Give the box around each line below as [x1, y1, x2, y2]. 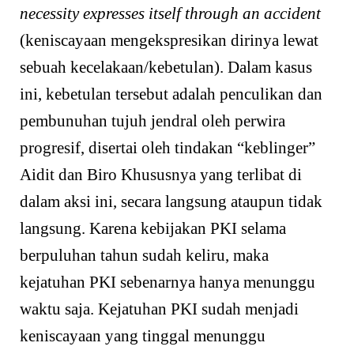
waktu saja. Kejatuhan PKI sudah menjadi [20, 299, 299, 318]
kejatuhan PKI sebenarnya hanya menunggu [20, 272, 315, 292]
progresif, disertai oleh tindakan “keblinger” [20, 137, 315, 157]
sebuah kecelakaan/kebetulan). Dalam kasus [20, 57, 312, 77]
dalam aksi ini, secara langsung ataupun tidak [20, 191, 322, 211]
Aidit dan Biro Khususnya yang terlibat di [20, 164, 302, 184]
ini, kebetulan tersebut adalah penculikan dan [20, 84, 322, 104]
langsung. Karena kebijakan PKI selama [20, 218, 286, 238]
